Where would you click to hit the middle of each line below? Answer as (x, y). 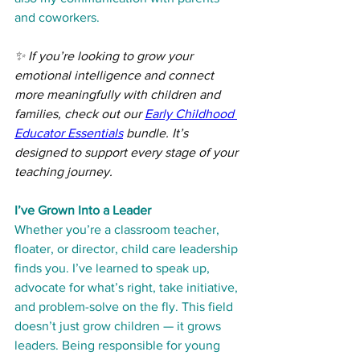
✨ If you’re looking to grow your (105, 56)
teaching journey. (63, 172)
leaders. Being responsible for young (119, 346)
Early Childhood (191, 114)
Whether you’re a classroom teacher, (119, 230)
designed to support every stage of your (128, 153)
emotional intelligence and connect (116, 76)
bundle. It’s (157, 133)
